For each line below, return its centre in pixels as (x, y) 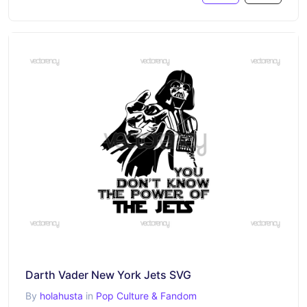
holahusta (61, 295)
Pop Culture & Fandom (146, 295)
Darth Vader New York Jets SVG (108, 274)
